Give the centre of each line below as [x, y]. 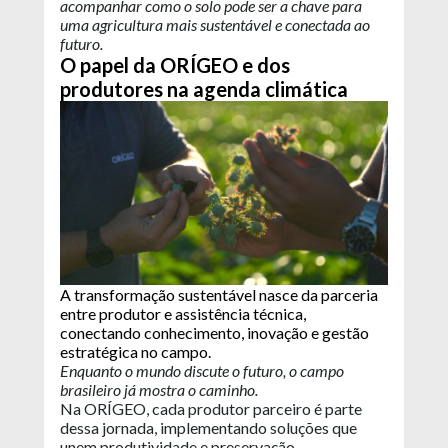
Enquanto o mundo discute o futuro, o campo [202, 371]
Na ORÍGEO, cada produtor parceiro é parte [211, 409]
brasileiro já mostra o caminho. [160, 390]
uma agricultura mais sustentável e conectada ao [215, 24]
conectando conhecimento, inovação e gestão [214, 333]
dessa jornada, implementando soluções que [208, 428]
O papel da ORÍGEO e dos [175, 64]
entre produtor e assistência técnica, [183, 314]
